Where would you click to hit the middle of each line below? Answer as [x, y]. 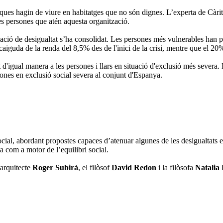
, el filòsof [95, 168]
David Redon [134, 168]
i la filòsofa [176, 168]
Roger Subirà [55, 168]
